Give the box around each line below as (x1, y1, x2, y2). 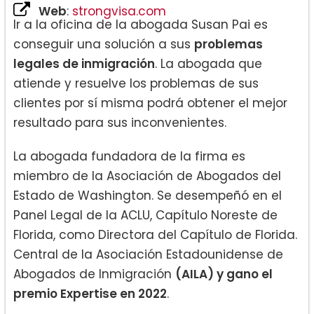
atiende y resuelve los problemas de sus (13, 75, 259, 93)
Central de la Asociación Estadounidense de (13, 246, 283, 264)
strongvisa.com (72, 3, 166, 20)
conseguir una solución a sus (13, 36, 194, 53)
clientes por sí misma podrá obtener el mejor (13, 95, 287, 112)
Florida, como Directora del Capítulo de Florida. (13, 226, 297, 244)
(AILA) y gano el (175, 266, 273, 283)
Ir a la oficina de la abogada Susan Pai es (13, 16, 268, 34)
